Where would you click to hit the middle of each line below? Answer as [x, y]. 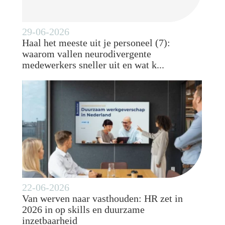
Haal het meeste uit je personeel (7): [96, 42]
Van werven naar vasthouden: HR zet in [103, 198]
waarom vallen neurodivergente [87, 53]
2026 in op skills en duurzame [84, 209]
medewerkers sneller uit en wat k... [93, 65]
